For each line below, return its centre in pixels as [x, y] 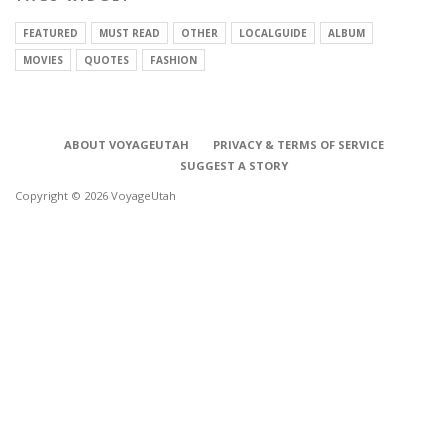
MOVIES [43, 59]
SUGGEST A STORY [234, 165]
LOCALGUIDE [273, 32]
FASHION [173, 59]
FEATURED [50, 32]
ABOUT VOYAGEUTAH [126, 144]
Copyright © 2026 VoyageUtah [95, 195]
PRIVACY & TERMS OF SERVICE [298, 144]
